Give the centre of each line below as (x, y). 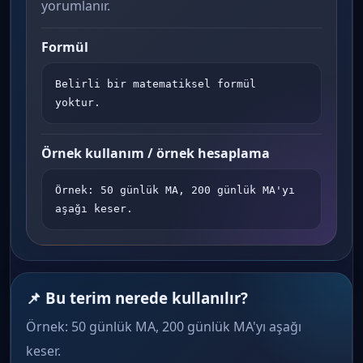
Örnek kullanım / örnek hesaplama (156, 153)
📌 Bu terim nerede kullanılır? (137, 298)
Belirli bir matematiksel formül (156, 84)
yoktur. (78, 102)
